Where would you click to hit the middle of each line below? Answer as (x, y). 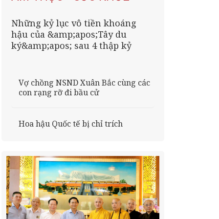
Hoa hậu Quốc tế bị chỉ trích (70, 123)
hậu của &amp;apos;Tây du (69, 34)
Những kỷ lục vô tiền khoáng (74, 23)
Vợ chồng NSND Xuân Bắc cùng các (84, 82)
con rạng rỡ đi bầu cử (59, 92)
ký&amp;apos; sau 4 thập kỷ (71, 45)
